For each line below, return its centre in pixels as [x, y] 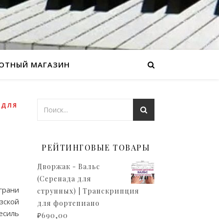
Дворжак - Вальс [69, 166]
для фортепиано [68, 203]
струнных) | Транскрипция [88, 191]
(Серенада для [64, 179]
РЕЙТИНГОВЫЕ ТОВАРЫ [96, 147]
